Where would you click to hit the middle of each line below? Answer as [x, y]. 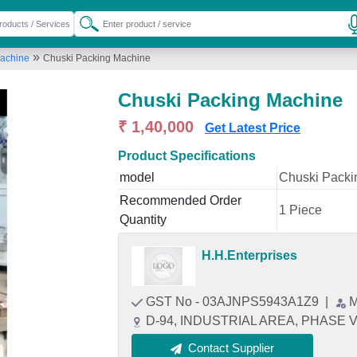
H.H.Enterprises [249, 255]
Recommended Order [180, 200]
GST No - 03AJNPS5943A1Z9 [234, 302]
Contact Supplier [231, 348]
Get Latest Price [253, 128]
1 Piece [300, 210]
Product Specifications [187, 156]
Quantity [143, 220]
